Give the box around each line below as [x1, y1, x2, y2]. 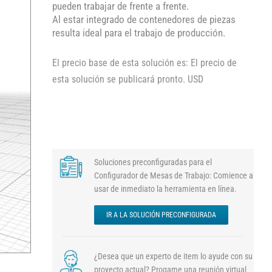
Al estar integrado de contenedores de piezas [52, 13, 236, 25]
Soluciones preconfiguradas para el [94, 157, 212, 167]
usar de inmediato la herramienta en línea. [94, 184, 237, 194]
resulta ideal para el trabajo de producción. [52, 27, 225, 39]
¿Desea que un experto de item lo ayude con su [94, 251, 253, 261]
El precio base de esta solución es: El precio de [52, 57, 237, 69]
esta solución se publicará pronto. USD [52, 73, 203, 85]
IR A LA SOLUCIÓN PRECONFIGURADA [106, 211, 216, 219]
